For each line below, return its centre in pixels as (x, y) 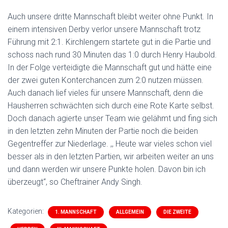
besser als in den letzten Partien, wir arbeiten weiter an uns (111, 156)
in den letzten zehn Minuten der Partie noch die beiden (103, 131)
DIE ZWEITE (177, 212)
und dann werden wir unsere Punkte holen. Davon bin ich (107, 169)
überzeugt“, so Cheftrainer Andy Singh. (75, 182)
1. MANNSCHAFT (76, 212)
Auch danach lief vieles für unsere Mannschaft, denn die (105, 93)
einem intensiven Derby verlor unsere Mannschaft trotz (104, 29)
